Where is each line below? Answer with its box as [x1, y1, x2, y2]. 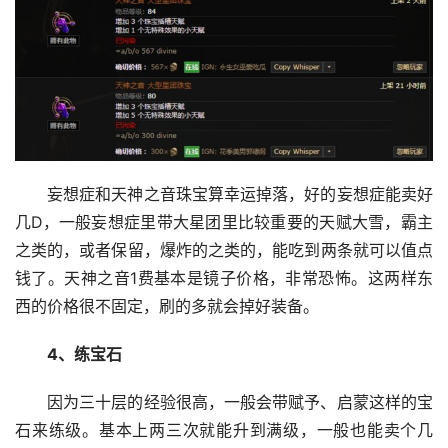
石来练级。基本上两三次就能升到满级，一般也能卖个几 [15, 421, 433, 441]
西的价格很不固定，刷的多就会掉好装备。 [15, 297, 319, 317]
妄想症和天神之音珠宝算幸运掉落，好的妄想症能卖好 [46, 185, 433, 205]
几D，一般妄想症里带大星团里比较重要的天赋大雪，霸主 [15, 213, 433, 233]
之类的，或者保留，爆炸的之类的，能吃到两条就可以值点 [15, 241, 433, 261]
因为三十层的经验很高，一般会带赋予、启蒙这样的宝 [46, 393, 433, 413]
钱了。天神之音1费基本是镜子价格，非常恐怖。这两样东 [15, 269, 433, 289]
